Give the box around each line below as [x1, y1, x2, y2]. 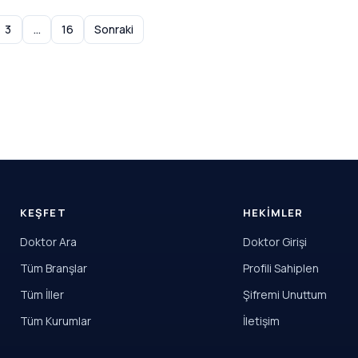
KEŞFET [20, 205, 66, 220]
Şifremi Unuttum [242, 287, 327, 302]
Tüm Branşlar [20, 261, 88, 276]
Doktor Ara [20, 234, 78, 249]
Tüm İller [20, 287, 65, 302]
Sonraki [94, 22, 133, 37]
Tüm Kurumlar [20, 313, 92, 328]
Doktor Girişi [242, 234, 307, 249]
